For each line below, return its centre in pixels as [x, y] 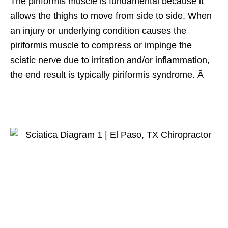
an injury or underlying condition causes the [98, 30]
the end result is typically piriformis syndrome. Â [108, 75]
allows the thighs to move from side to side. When [111, 16]
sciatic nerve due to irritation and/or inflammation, [110, 60]
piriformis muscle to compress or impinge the [101, 45]
